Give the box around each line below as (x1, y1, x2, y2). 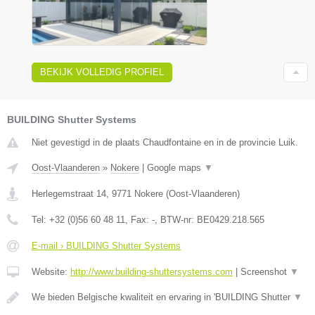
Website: (32, 266, 70, 277)
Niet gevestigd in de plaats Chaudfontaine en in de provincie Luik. (32, 136, 298, 148)
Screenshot (240, 266, 290, 277)
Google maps (147, 162, 204, 173)
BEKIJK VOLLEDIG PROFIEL (40, 66, 164, 77)
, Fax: (125, 214, 152, 225)
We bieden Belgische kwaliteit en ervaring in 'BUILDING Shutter (32, 291, 293, 302)
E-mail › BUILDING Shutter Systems (32, 240, 181, 251)
